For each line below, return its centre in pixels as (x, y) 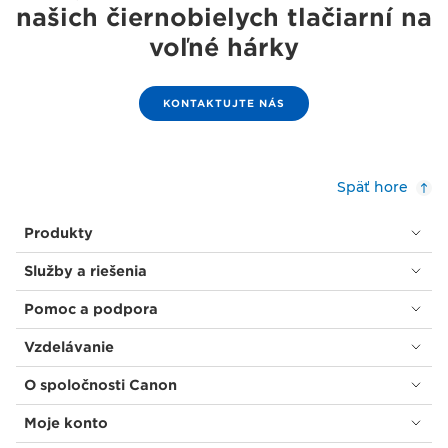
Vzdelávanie (69, 346)
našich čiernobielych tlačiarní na (224, 17)
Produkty (58, 232)
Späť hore (372, 186)
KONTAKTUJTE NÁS (224, 102)
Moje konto (66, 422)
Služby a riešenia (85, 270)
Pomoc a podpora (91, 308)
